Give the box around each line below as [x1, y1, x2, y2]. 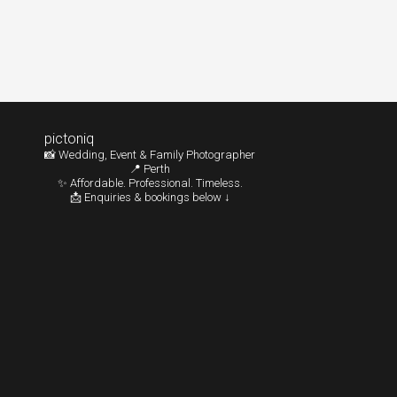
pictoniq [44, 129, 94, 147]
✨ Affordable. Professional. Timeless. [57, 175, 243, 190]
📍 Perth [129, 161, 170, 175]
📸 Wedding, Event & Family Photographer [44, 147, 255, 161]
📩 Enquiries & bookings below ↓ [69, 190, 230, 204]
